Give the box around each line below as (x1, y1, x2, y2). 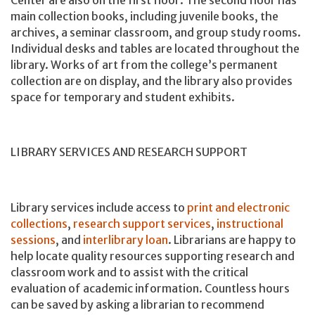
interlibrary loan (83, 232, 168, 247)
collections (11, 216, 67, 231)
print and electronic (187, 200, 290, 214)
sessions (11, 232, 56, 247)
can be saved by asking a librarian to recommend (11, 297, 264, 311)
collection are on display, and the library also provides (11, 73, 292, 88)
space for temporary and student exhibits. (11, 89, 235, 104)
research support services (73, 216, 211, 231)
